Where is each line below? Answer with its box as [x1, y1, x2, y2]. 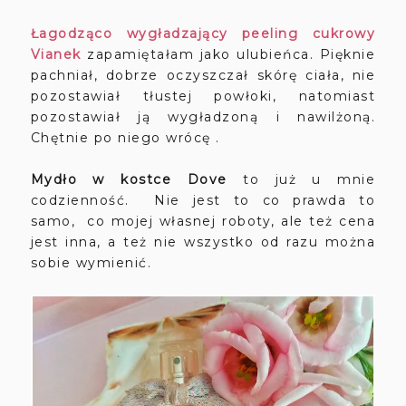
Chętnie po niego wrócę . [30, 130, 220, 147]
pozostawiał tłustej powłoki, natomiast [30, 88, 376, 105]
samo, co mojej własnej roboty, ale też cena [30, 213, 376, 230]
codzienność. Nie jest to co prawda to [30, 192, 376, 209]
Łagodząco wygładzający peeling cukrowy [30, 25, 376, 43]
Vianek [30, 46, 82, 63]
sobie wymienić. [30, 255, 157, 272]
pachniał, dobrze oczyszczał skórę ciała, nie [30, 67, 376, 84]
